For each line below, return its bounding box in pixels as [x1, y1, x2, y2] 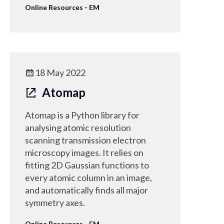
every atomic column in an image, [25, 172, 152, 183]
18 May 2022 [35, 67, 85, 78]
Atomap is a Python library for [25, 109, 139, 120]
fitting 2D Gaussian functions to [25, 159, 149, 170]
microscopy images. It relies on [25, 147, 143, 158]
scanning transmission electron [25, 134, 146, 145]
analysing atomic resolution [25, 122, 131, 133]
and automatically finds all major [25, 184, 148, 195]
